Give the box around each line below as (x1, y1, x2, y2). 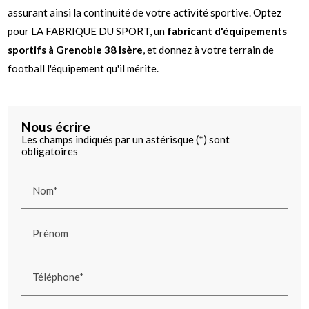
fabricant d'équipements (167, 25, 288, 38)
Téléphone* (32, 270, 85, 283)
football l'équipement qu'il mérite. (8, 62, 159, 75)
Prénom (32, 226, 69, 239)
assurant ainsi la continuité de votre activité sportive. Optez (8, 6, 282, 19)
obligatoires (21, 145, 79, 158)
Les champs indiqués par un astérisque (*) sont (21, 133, 230, 146)
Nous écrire (21, 119, 91, 135)
